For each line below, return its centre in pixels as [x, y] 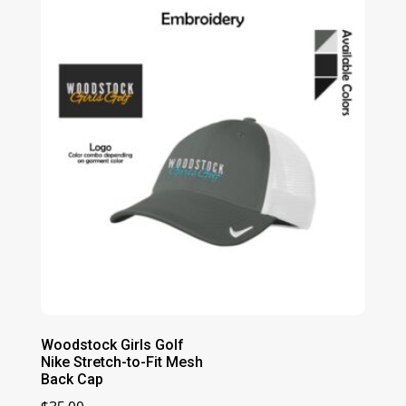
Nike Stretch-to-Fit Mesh [121, 362]
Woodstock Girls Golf [112, 345]
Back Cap [72, 380]
